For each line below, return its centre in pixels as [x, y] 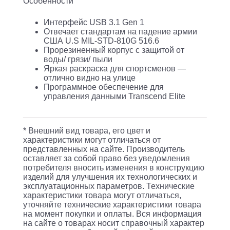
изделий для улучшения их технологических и [110, 177]
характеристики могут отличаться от [92, 140]
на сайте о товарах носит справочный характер [113, 223]
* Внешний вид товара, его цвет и [87, 130]
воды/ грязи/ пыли [78, 59]
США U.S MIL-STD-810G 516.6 [101, 41]
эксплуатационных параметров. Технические [109, 186]
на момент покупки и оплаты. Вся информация [112, 214]
